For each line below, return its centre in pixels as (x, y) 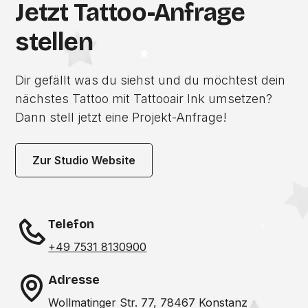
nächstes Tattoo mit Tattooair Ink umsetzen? (144, 99)
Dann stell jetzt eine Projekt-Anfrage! (121, 117)
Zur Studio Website (84, 160)
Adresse (74, 280)
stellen (54, 42)
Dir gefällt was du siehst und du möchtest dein (151, 80)
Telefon (71, 224)
